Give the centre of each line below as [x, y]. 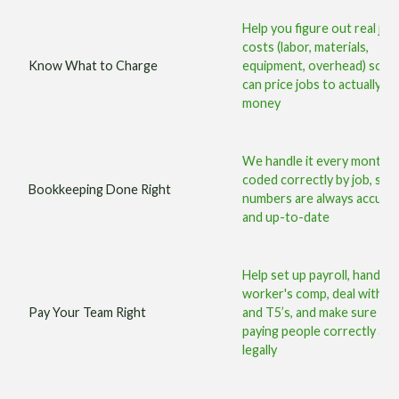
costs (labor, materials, [306, 47]
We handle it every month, [317, 161]
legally [260, 350]
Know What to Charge [94, 65]
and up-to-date [286, 217]
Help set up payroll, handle [317, 275]
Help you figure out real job [320, 28]
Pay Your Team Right [88, 312]
